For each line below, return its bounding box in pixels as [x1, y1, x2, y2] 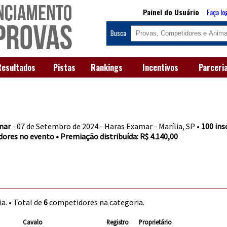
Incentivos [142, 61, 178, 74]
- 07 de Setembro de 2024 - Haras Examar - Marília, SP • [11, 121, 202, 131]
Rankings [91, 61, 123, 74]
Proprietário [139, 217, 172, 226]
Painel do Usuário [143, 6, 200, 17]
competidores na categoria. [48, 197, 145, 207]
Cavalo [23, 217, 43, 226]
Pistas [53, 61, 75, 74]
